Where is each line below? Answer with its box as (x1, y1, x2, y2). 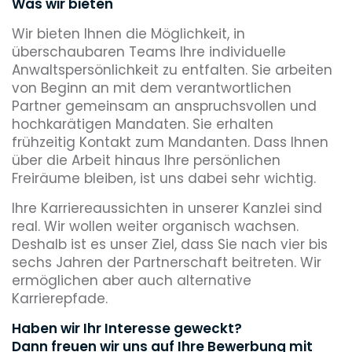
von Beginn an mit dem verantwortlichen (12, 78, 291, 97)
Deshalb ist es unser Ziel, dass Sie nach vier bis (12, 234, 328, 254)
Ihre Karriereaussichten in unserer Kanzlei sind (12, 198, 322, 218)
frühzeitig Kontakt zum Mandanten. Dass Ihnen (12, 132, 328, 152)
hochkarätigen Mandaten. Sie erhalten (12, 114, 273, 134)
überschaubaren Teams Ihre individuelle (12, 42, 286, 61)
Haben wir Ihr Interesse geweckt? (12, 318, 242, 338)
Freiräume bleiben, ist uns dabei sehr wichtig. (12, 168, 316, 188)
